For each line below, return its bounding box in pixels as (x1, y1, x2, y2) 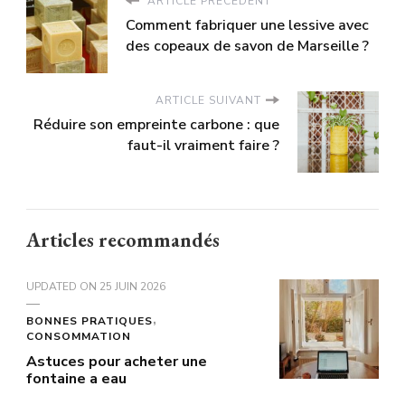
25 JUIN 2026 (99, 278, 165, 294)
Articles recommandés (26, 226, 220, 253)
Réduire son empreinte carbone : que (33, 114, 279, 135)
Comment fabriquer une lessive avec (126, 14, 369, 35)
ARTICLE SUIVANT (155, 92, 261, 108)
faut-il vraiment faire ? (127, 135, 279, 155)
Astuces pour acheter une (26, 351, 207, 372)
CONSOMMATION (26, 328, 131, 344)
